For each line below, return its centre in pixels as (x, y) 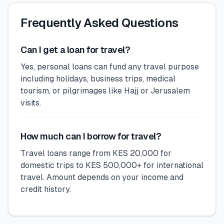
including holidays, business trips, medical (98, 79)
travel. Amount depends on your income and (102, 177)
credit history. (46, 189)
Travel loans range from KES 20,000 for (96, 153)
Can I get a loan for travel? (75, 50)
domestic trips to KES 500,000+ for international (112, 165)
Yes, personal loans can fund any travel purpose (110, 67)
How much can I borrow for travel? (91, 136)
